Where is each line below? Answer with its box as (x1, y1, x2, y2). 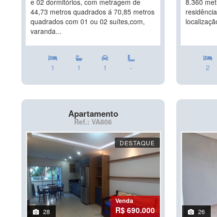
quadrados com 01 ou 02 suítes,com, (31, 16, 145, 26)
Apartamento (68, 108, 118, 119)
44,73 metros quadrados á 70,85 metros (31, 7, 155, 16)
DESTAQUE (120, 139, 155, 147)
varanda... (31, 26, 62, 36)
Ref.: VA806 (74, 117, 112, 126)
